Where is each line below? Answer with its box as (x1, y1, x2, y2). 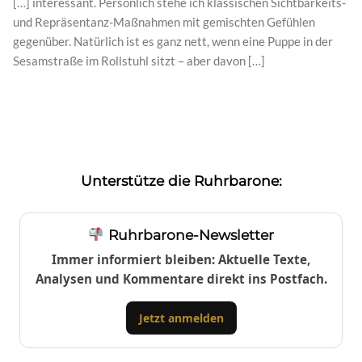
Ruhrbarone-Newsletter (103, 225, 274, 243)
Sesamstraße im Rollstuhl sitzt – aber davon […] (13, 53, 265, 68)
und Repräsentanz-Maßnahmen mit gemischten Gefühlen (13, 14, 315, 29)
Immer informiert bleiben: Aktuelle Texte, (52, 250, 310, 267)
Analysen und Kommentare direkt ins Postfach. (35, 270, 327, 287)
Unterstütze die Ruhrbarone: (80, 171, 282, 189)
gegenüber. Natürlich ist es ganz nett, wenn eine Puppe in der (13, 33, 333, 48)
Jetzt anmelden (138, 309, 224, 326)
